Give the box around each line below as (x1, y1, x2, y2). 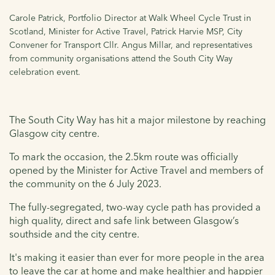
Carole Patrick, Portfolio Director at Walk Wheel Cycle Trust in (9, 12, 251, 23)
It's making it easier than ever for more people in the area (9, 250, 265, 263)
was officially (181, 150, 238, 163)
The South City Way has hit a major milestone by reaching (9, 113, 266, 126)
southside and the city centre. (9, 227, 139, 240)
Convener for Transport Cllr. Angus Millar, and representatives (9, 39, 252, 50)
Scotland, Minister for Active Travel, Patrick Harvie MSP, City (9, 25, 242, 37)
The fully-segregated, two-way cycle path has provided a (9, 200, 261, 213)
